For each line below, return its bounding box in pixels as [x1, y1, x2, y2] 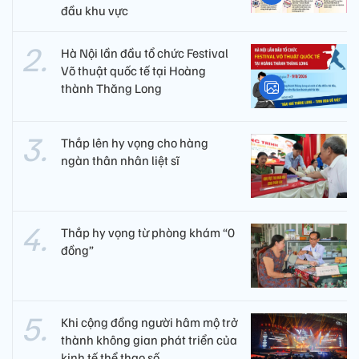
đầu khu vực [61, 2, 128, 19]
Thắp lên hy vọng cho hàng [61, 135, 208, 151]
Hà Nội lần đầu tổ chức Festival [61, 45, 228, 62]
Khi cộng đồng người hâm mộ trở [61, 314, 238, 331]
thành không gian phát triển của [61, 332, 237, 349]
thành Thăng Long [61, 80, 162, 97]
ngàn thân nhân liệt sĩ [61, 152, 179, 169]
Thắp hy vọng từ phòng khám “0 [61, 224, 235, 241]
